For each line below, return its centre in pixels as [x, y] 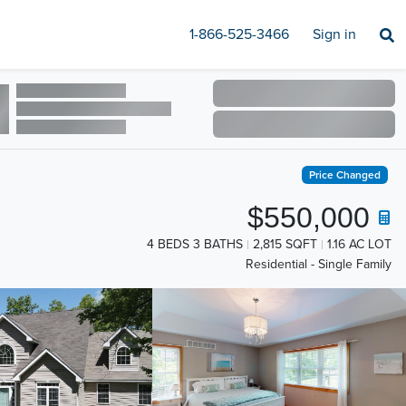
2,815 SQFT [285, 244]
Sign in [334, 34]
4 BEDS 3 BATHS [195, 244]
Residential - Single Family [319, 265]
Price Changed [345, 175]
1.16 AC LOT [359, 244]
